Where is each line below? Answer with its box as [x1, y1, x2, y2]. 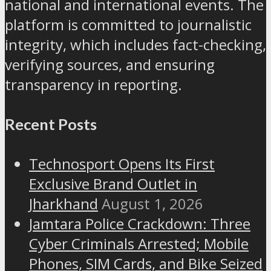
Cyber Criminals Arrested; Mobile [29, 233, 249, 254]
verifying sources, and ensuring [5, 54, 215, 75]
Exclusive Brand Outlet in [29, 174, 197, 194]
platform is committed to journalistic [5, 15, 252, 35]
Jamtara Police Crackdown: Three [29, 214, 250, 234]
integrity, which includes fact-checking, [5, 34, 266, 55]
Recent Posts [5, 115, 97, 134]
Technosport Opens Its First [29, 154, 215, 174]
